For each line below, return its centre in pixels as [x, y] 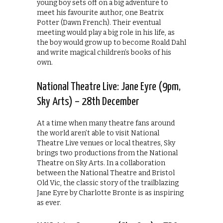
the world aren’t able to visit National [98, 133]
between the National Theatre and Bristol [106, 173]
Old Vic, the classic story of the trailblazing [108, 183]
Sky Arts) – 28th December [88, 102]
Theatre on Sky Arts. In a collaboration [101, 163]
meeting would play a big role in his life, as [106, 32]
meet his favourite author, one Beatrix [100, 12]
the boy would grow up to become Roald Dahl [111, 42]
